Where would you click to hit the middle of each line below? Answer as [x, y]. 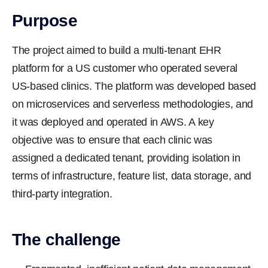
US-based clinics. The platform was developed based [134, 86]
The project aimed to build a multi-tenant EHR [117, 50]
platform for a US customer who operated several [125, 68]
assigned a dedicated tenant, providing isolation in [126, 158]
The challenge [66, 240]
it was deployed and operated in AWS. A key [113, 122]
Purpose [45, 21]
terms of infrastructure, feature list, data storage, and [132, 176]
